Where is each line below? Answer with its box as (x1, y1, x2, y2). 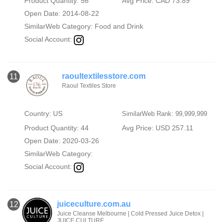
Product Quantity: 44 (24, 124, 89, 132)
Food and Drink (94, 22, 143, 31)
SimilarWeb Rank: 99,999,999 (121, 110, 207, 118)
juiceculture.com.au (57, 199, 131, 208)
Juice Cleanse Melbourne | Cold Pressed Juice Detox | (57, 210, 204, 217)
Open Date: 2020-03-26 (24, 137, 99, 145)
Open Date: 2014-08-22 (24, 9, 99, 18)
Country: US (24, 110, 62, 118)
